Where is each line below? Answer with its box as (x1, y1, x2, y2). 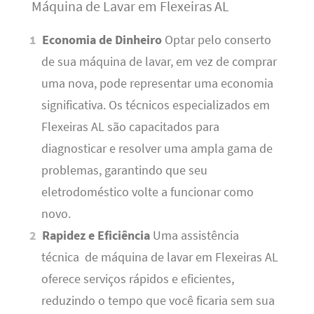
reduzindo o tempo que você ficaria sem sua (41, 293, 275, 309)
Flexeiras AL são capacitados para (41, 119, 219, 135)
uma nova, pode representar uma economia (41, 76, 273, 92)
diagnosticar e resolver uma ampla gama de (41, 141, 273, 157)
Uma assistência (150, 228, 240, 244)
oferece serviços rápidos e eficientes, (41, 271, 234, 287)
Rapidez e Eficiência (42, 228, 151, 244)
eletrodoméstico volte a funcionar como (41, 184, 254, 200)
